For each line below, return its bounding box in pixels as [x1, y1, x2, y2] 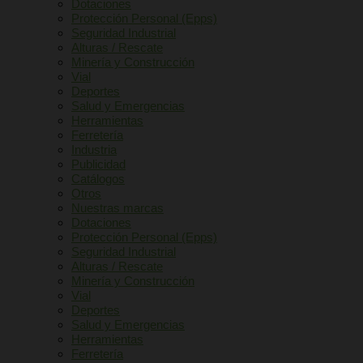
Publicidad [71, 157, 126, 172]
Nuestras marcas [71, 201, 164, 216]
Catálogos [71, 172, 125, 186]
